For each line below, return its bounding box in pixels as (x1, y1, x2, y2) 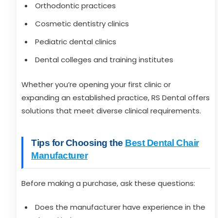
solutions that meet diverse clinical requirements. (21, 106, 201, 116)
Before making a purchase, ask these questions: (21, 178, 195, 188)
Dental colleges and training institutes (35, 54, 173, 65)
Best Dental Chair (125, 138, 199, 148)
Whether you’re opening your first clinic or (21, 79, 171, 90)
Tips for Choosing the (31, 138, 125, 148)
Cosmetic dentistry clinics (35, 18, 129, 29)
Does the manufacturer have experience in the (35, 202, 205, 212)
